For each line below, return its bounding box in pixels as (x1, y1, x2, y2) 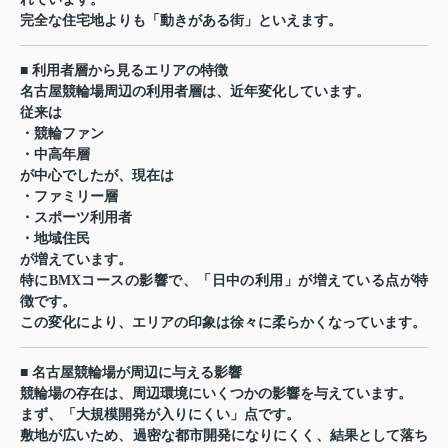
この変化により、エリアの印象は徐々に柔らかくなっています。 (20, 315, 426, 331)
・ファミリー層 (20, 189, 118, 205)
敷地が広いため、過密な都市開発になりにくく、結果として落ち (20, 428, 428, 444)
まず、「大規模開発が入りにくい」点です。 (20, 407, 300, 423)
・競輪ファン (20, 126, 104, 142)
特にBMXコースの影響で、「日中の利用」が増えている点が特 (20, 273, 428, 289)
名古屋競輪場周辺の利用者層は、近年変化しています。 (20, 84, 370, 100)
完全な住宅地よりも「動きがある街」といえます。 (20, 13, 342, 29)
